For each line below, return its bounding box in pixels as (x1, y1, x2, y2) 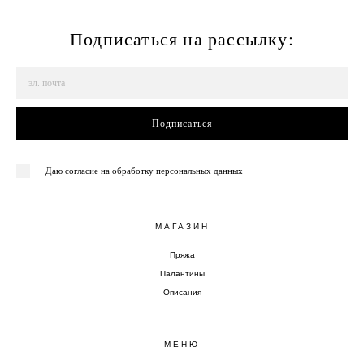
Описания (162, 287, 201, 297)
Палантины (159, 268, 205, 278)
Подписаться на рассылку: (70, 26, 294, 50)
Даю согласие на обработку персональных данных (45, 164, 243, 177)
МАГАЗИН (154, 221, 210, 231)
